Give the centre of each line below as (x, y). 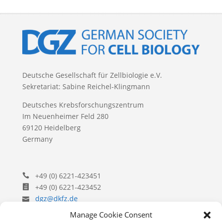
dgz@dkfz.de (56, 199)
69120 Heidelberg (51, 128)
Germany (37, 139)
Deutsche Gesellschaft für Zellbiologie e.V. (92, 75)
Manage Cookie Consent (111, 215)
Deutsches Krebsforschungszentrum (83, 105)
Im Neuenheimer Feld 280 (65, 116)
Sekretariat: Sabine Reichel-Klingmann (86, 87)
